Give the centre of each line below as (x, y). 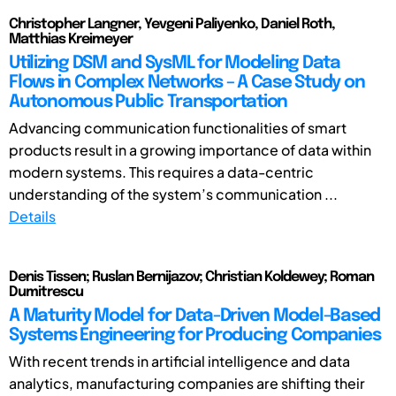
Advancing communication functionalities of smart (178, 127)
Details (32, 216)
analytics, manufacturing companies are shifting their (187, 383)
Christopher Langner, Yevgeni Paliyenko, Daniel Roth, (172, 24)
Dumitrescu (46, 292)
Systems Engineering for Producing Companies (195, 335)
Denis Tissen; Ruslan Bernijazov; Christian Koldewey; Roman (191, 277)
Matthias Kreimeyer (71, 39)
